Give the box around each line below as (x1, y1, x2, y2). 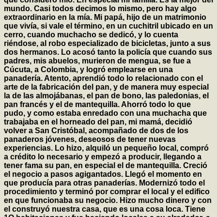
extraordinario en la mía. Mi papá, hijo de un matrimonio (4, 13, 206, 22)
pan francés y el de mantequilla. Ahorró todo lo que (4, 100, 191, 109)
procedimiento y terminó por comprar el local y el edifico (4, 187, 210, 196)
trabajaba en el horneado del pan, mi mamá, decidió (4, 118, 192, 126)
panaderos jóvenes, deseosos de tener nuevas (4, 135, 176, 144)
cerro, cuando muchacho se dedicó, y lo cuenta (4, 31, 178, 39)
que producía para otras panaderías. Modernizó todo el (4, 179, 205, 187)
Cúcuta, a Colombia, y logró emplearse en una (4, 65, 173, 74)
